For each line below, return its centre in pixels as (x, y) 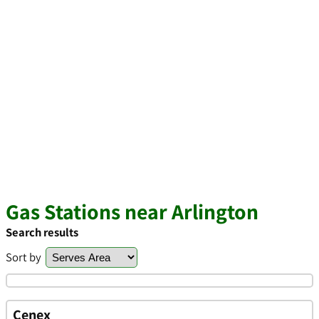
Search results (42, 232)
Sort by (23, 257)
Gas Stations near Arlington (132, 211)
